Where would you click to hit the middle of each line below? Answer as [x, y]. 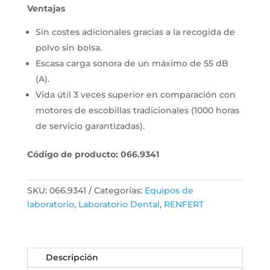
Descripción [72, 258]
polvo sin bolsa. [68, 48]
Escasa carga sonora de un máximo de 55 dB [132, 64]
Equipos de [169, 191]
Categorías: [119, 191]
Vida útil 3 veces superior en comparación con [135, 95]
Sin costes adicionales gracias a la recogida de [135, 32]
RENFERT [184, 205]
